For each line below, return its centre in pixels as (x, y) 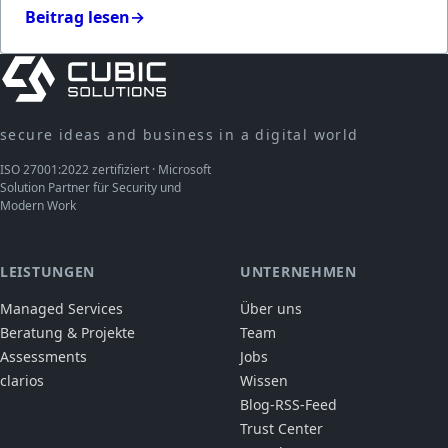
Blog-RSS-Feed (288, 404)
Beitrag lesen (77, 16)
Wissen (264, 380)
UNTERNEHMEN (298, 271)
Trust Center (281, 428)
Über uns (271, 308)
